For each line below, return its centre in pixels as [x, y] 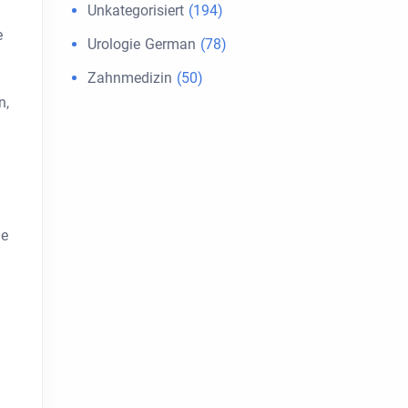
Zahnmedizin [130, 78]
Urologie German [142, 44]
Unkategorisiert [136, 10]
